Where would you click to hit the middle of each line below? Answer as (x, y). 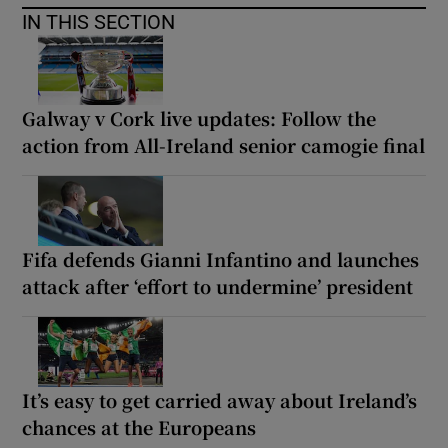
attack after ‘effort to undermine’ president (218, 286)
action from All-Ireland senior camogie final (224, 145)
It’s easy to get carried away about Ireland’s (220, 400)
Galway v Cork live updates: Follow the (199, 118)
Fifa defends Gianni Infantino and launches (221, 259)
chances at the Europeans (139, 427)
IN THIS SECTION (99, 22)
